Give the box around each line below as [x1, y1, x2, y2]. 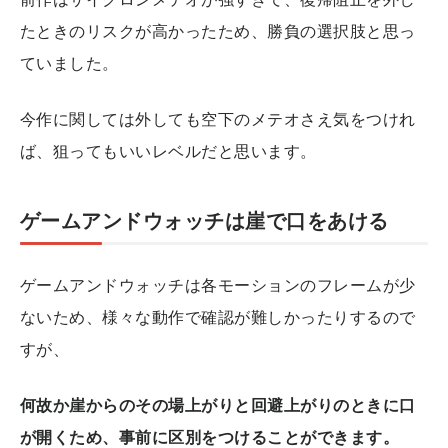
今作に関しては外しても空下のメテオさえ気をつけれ [20, 107, 416, 130]
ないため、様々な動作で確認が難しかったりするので [20, 305, 416, 328]
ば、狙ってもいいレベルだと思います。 [20, 139, 317, 162]
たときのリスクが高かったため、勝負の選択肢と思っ [20, 19, 416, 42]
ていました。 [20, 51, 119, 74]
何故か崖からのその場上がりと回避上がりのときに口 [20, 393, 416, 416]
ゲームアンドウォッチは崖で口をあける [20, 206, 389, 234]
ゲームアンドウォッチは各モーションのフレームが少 [20, 273, 416, 296]
